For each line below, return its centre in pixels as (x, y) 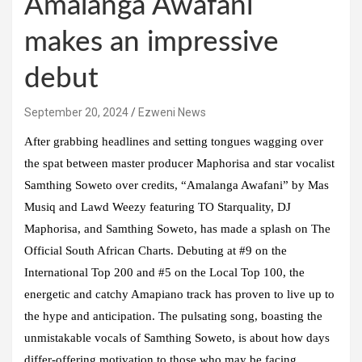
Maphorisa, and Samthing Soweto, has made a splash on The (177, 228)
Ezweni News (172, 112)
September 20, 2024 (76, 112)
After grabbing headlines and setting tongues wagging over (174, 141)
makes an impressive (152, 42)
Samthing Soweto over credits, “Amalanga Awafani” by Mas (177, 185)
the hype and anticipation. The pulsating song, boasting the (173, 316)
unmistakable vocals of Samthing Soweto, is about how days (177, 337)
